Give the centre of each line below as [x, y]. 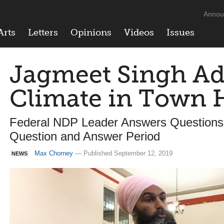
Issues [180, 32]
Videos [139, 32]
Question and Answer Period [85, 136]
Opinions [91, 32]
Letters [43, 32]
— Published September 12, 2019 [123, 153]
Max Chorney [54, 153]
